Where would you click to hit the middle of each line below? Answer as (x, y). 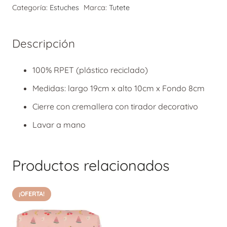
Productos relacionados (91, 165)
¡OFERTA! (31, 194)
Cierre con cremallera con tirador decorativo (115, 106)
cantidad (28, 27)
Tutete (119, 7)
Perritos (26, 13)
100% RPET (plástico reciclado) (90, 70)
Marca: (96, 7)
